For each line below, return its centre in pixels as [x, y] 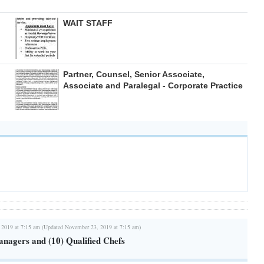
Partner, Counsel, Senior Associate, [133, 75]
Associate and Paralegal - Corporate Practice [153, 86]
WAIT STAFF [88, 23]
